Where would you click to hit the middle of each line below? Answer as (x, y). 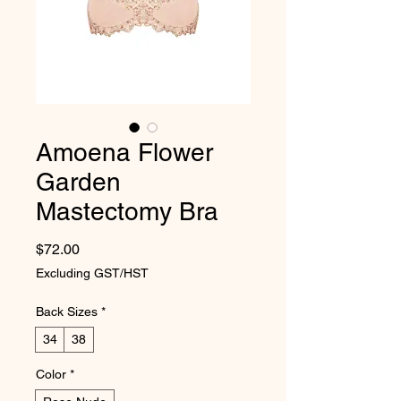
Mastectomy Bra (127, 211)
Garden (78, 181)
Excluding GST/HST (92, 273)
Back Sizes (67, 311)
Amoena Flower (124, 152)
